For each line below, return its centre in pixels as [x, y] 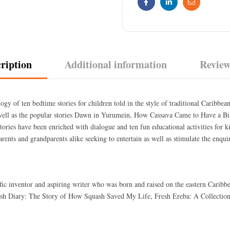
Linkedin [181, 10]
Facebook [159, 10]
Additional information [116, 64]
